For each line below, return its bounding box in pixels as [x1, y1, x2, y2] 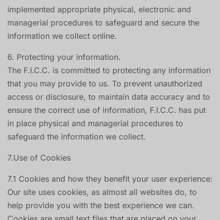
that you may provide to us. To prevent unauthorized [7, 79, 202, 88]
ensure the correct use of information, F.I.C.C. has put [7, 105, 206, 115]
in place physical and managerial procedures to [7, 118, 183, 128]
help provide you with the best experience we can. [7, 200, 194, 210]
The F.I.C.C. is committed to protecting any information [7, 65, 211, 75]
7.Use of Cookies [7, 153, 71, 163]
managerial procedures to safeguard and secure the [7, 18, 199, 27]
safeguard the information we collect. [7, 132, 146, 141]
